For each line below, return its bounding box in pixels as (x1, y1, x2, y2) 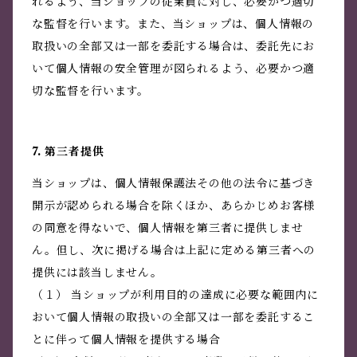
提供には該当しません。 (32, 265, 163, 280)
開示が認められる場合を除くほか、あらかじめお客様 (32, 198, 316, 214)
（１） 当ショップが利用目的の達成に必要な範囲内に (32, 288, 319, 303)
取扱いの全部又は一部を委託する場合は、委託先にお (32, 39, 316, 54)
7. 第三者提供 (32, 144, 104, 159)
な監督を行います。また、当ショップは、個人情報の (32, 17, 315, 32)
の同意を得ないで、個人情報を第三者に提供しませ (32, 221, 304, 236)
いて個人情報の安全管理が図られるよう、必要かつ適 (32, 61, 316, 76)
